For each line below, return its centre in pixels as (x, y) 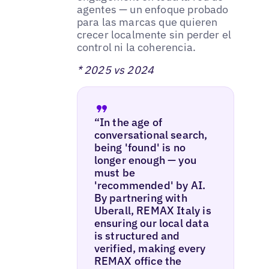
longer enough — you (145, 160)
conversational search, (151, 134)
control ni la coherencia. (136, 47)
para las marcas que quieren (147, 22)
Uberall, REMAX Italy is (153, 210)
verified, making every (150, 248)
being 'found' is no (140, 147)
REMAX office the (138, 261)
